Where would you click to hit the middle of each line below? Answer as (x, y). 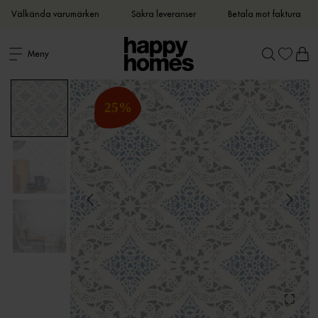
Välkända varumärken (55, 14)
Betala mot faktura (264, 14)
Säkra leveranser (164, 14)
